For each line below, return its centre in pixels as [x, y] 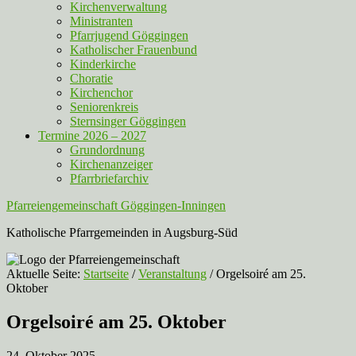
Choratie [91, 78]
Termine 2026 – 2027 [92, 135]
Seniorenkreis [104, 107]
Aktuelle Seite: [45, 274]
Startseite [106, 274]
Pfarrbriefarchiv [109, 178]
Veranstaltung [172, 274]
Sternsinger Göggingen [128, 121]
